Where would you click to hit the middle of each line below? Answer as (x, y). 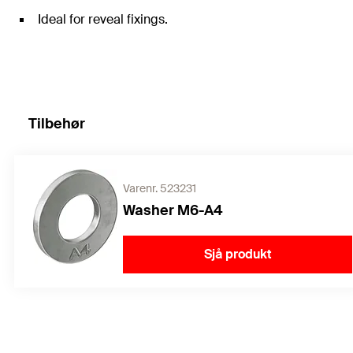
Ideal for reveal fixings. (103, 20)
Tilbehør (57, 124)
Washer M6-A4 (173, 211)
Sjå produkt (238, 255)
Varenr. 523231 (160, 189)
